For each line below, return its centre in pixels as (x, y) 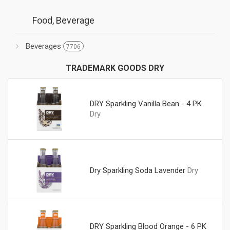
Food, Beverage (63, 20)
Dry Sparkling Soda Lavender (137, 170)
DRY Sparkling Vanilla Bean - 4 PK (146, 103)
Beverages (44, 46)
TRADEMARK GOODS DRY (115, 68)
